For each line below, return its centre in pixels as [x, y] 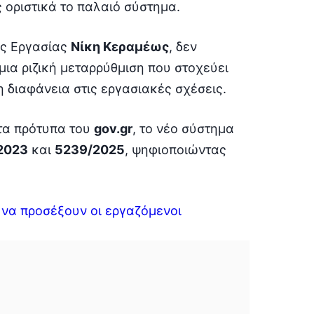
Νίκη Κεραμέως [120, 46]
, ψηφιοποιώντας [175, 149]
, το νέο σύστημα [183, 128]
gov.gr [113, 128]
